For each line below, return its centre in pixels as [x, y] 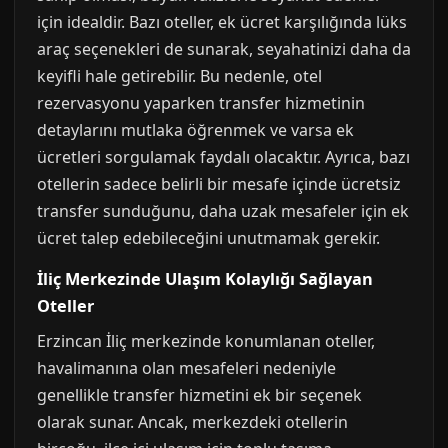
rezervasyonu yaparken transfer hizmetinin [201, 103]
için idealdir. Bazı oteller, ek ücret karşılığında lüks [222, 22]
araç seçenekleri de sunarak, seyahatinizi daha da [224, 49]
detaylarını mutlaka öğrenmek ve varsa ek [195, 130]
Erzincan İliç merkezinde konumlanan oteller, [206, 341]
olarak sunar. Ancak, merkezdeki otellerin [192, 422]
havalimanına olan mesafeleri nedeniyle [186, 368]
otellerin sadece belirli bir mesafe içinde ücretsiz [219, 184]
